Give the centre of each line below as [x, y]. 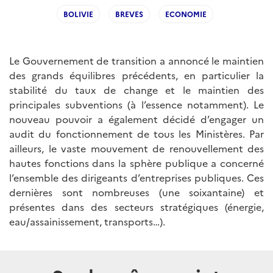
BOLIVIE [78, 14]
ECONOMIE [186, 14]
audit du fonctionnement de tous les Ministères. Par [136, 133]
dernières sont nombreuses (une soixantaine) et [136, 192]
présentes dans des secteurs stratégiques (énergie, [136, 207]
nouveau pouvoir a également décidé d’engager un [136, 119]
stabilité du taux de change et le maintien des [136, 90]
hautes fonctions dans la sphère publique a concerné [136, 163]
